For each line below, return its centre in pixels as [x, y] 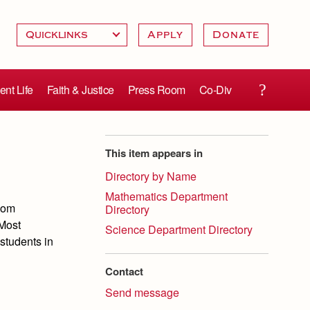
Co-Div [215, 90]
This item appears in [154, 153]
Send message [142, 292]
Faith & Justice [80, 90]
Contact [124, 271]
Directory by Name [151, 176]
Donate [236, 35]
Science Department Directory [179, 229]
